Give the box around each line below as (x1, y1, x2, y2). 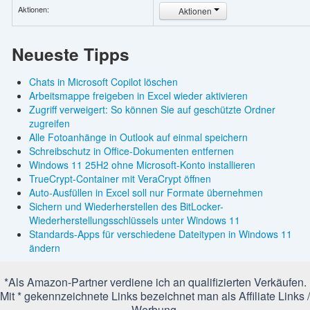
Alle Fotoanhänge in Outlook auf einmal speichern (28, 129, 248, 144)
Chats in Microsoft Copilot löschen (28, 74, 178, 89)
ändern (28, 240, 60, 255)
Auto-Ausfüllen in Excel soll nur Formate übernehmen (28, 185, 263, 199)
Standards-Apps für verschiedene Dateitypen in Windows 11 (28, 226, 292, 241)
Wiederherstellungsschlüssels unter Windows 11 (28, 212, 240, 227)
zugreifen (28, 116, 70, 130)
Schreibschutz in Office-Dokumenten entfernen (28, 143, 234, 158)
